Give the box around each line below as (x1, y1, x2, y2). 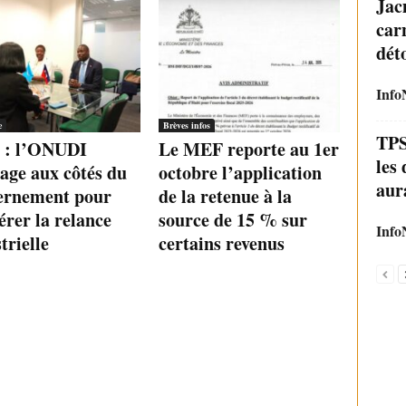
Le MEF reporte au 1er (158, 136, 339, 163)
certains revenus (158, 230, 285, 257)
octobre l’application (158, 159, 322, 187)
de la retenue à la (158, 183, 292, 210)
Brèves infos (162, 119, 210, 132)
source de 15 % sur (158, 207, 307, 234)
